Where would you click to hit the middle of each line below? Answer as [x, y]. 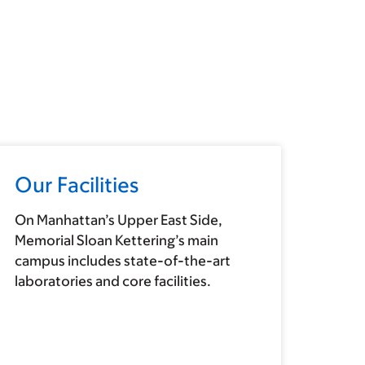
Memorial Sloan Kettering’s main [116, 241]
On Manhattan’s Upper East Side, [118, 220]
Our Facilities [76, 185]
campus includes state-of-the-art [122, 261]
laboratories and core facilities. [112, 281]
